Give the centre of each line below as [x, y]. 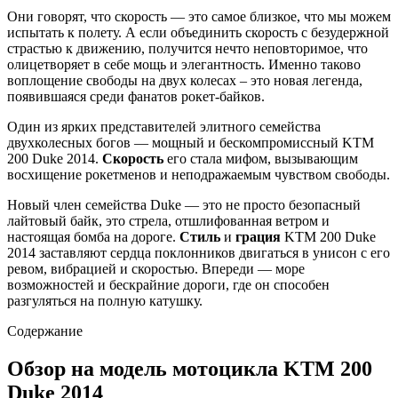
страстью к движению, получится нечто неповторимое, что [187, 48]
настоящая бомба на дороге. [93, 236]
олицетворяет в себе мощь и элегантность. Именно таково [184, 64]
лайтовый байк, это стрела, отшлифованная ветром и [168, 220]
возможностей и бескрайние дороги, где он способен [168, 284]
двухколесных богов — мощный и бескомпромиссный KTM [191, 142]
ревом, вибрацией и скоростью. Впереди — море [156, 268]
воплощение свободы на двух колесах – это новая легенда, [185, 80]
